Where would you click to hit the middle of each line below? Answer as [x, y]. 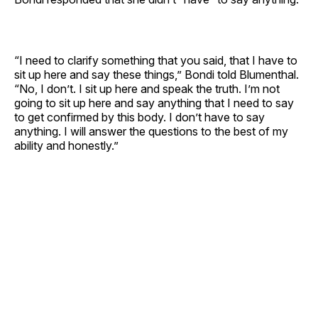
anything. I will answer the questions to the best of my [151, 131]
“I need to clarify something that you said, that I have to [156, 60]
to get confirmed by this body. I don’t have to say [139, 117]
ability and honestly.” [66, 145]
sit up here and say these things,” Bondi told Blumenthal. [157, 74]
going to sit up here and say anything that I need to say [154, 103]
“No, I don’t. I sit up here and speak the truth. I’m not [147, 88]
